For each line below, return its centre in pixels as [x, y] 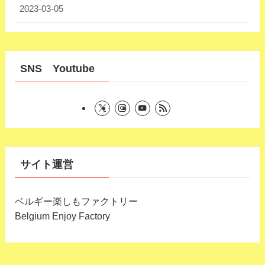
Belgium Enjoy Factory [62, 216]
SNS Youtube [57, 69]
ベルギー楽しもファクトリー [76, 201]
